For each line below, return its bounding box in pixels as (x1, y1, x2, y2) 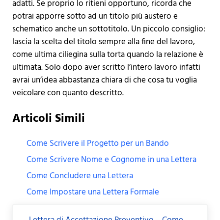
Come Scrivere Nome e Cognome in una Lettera (27, 153, 197, 166)
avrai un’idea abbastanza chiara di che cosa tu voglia (12, 74, 197, 87)
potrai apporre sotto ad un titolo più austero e (12, 10, 178, 24)
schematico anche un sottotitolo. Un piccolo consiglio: (12, 23, 205, 36)
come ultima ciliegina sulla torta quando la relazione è (12, 48, 203, 62)
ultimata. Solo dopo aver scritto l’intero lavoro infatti (12, 61, 200, 75)
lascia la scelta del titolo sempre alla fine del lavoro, (12, 35, 195, 49)
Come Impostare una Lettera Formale (27, 185, 160, 199)
